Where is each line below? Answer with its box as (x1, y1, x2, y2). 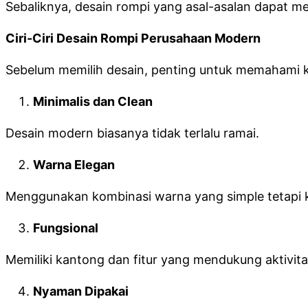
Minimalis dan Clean (33, 94, 153, 109)
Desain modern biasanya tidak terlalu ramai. (5, 126, 259, 140)
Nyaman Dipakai (33, 284, 129, 298)
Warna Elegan (33, 157, 115, 172)
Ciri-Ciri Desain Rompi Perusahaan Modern (5, 31, 261, 45)
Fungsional (33, 221, 98, 235)
